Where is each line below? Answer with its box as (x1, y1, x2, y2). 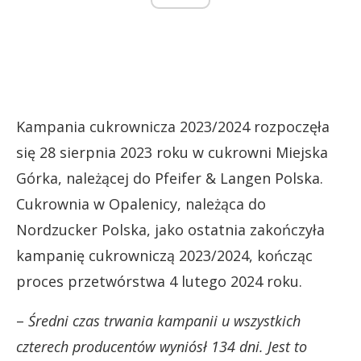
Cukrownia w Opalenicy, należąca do (16, 194, 266, 214)
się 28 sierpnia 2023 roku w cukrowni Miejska (16, 143, 328, 163)
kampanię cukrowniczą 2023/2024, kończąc (16, 246, 313, 266)
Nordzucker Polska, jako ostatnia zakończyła (16, 220, 325, 240)
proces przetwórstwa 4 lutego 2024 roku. (16, 272, 302, 292)
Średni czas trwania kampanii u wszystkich (28, 311, 301, 331)
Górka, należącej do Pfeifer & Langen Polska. (16, 168, 323, 189)
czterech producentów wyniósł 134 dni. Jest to (16, 337, 307, 357)
